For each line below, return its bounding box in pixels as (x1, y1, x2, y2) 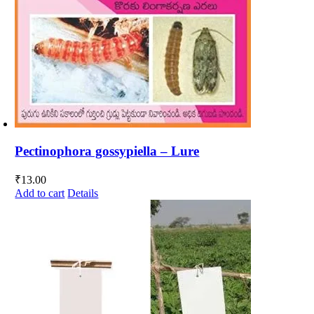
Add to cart (15, 187, 65, 200)
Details (67, 187, 99, 200)
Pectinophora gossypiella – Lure (15, 143, 200, 158)
